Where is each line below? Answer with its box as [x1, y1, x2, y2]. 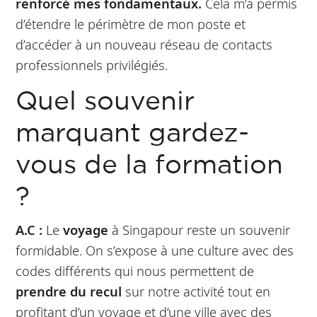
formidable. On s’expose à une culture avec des [16, 241, 294, 259]
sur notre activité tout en [122, 282, 271, 300]
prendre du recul [16, 282, 122, 300]
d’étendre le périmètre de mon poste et [16, 14, 246, 33]
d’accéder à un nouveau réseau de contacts [16, 35, 273, 53]
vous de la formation [16, 154, 284, 178]
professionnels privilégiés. [16, 55, 168, 74]
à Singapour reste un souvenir [108, 220, 291, 238]
